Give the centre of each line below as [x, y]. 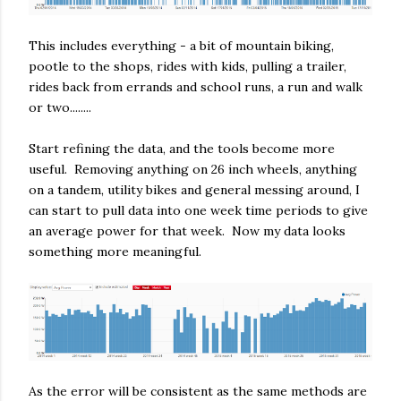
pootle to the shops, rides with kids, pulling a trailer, [188, 66]
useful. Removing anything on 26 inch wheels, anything [193, 169]
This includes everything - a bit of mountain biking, [181, 45]
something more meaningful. [115, 251]
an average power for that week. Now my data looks [187, 230]
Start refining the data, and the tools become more [182, 148]
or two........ [60, 107]
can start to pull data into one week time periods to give [198, 210]
